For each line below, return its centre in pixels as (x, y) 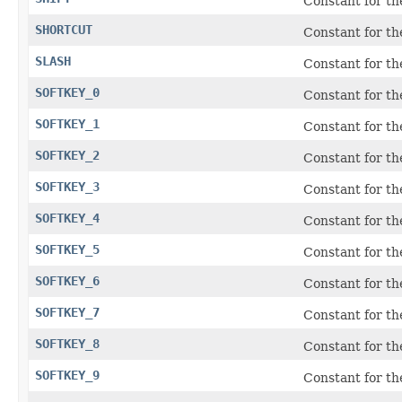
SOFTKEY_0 (67, 92)
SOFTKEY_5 (67, 249)
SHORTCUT (64, 29)
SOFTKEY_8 (67, 343)
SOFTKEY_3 (67, 186)
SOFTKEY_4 (67, 218)
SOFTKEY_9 (67, 375)
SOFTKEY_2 (67, 155)
